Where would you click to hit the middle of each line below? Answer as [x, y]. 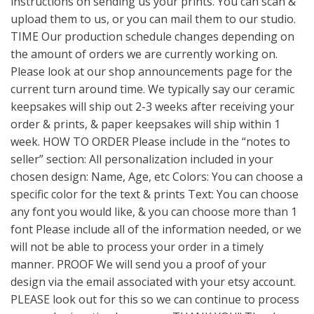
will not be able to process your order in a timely [137, 246]
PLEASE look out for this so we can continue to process [155, 299]
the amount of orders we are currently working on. [144, 54]
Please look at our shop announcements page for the [151, 71]
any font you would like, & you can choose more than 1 [154, 211]
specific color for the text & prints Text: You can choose [155, 194]
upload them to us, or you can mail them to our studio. [153, 19]
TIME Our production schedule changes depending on [152, 36]
